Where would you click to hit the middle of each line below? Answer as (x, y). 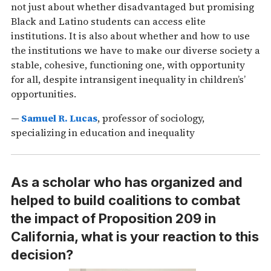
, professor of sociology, (151, 118)
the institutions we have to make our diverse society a (135, 51)
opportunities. (44, 94)
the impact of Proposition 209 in (113, 218)
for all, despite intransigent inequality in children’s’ (128, 80)
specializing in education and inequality (103, 133)
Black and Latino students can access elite (108, 21)
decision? (42, 254)
